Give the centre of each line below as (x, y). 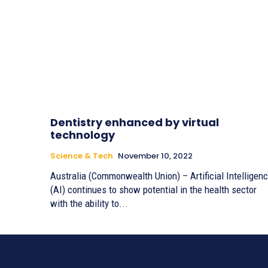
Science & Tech (82, 156)
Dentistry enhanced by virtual (135, 122)
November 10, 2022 (155, 156)
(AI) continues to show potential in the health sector (153, 189)
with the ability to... (89, 203)
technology (83, 135)
